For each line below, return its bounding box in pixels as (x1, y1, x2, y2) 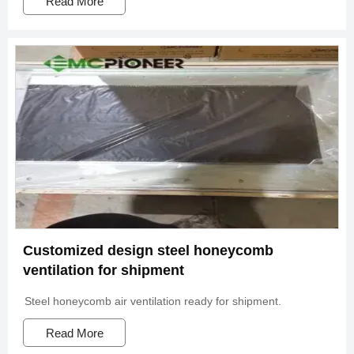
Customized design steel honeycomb (23, 242, 273, 258)
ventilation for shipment (23, 262, 184, 278)
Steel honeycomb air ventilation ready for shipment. (24, 294, 282, 307)
